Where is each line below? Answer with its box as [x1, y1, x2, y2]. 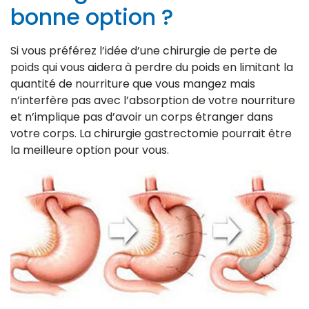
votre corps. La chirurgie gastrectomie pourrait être [10, 126, 292, 142]
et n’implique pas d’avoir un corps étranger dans [10, 109, 273, 126]
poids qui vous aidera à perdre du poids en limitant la [10, 59, 293, 76]
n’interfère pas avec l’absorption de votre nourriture [10, 92, 295, 109]
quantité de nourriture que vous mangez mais [10, 76, 255, 92]
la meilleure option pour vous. [10, 142, 169, 159]
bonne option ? [10, 1, 173, 33]
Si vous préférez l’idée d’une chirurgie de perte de [10, 43, 277, 59]
